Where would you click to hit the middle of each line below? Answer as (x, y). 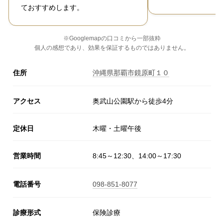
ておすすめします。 (52, 7)
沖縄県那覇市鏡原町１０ (131, 72)
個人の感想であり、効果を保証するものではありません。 (112, 48)
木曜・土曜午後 (117, 128)
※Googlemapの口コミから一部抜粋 (112, 38)
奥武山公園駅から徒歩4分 (133, 101)
